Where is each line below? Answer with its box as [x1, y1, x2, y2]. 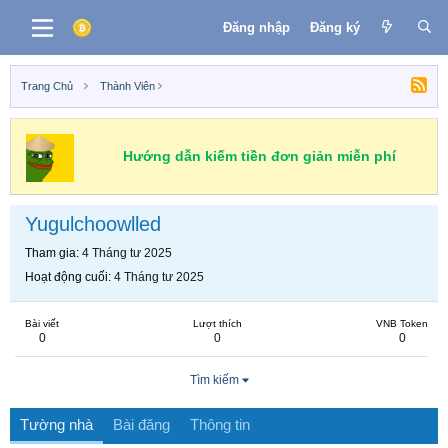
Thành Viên [99, 80, 155, 92]
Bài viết [25, 318, 59, 329]
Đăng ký [309, 19, 360, 35]
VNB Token [376, 318, 428, 329]
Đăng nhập [222, 19, 290, 35]
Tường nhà [20, 416, 93, 433]
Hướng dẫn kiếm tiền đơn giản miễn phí [122, 148, 396, 164]
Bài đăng [113, 416, 170, 433]
